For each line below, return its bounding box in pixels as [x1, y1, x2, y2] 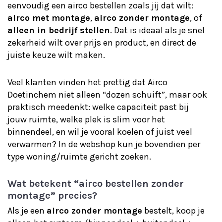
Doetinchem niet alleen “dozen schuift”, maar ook [7, 89, 207, 100]
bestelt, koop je [142, 205, 205, 216]
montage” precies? [7, 190, 97, 201]
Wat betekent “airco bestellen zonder [7, 178, 184, 189]
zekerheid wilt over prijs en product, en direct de [7, 37, 196, 48]
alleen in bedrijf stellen [7, 25, 110, 36]
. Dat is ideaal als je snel [110, 25, 205, 36]
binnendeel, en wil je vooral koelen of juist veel [7, 126, 192, 137]
